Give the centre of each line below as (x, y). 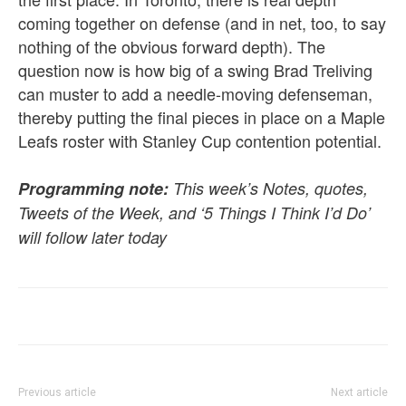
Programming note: (93, 188)
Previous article (57, 392)
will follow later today (92, 237)
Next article (359, 392)
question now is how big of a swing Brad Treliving (195, 69)
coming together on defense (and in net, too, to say (202, 22)
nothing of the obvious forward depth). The (172, 46)
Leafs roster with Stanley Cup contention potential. (200, 140)
